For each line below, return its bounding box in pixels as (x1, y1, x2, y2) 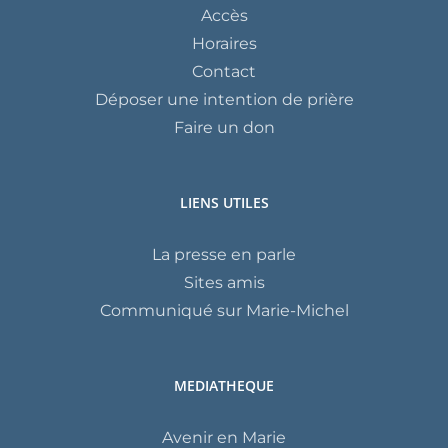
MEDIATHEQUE (174, 376, 274, 396)
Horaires (191, 34, 257, 54)
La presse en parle (152, 245, 296, 265)
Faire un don (173, 118, 275, 138)
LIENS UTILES (179, 193, 269, 213)
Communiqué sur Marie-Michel (99, 301, 349, 321)
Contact (192, 62, 256, 82)
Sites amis (183, 273, 265, 293)
